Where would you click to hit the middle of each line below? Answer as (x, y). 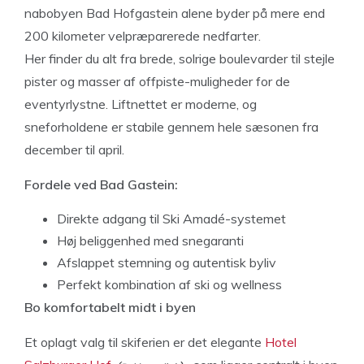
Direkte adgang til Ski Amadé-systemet (171, 218)
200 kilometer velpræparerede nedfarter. (143, 35)
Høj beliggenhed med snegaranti (150, 240)
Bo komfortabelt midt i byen (110, 307)
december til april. (74, 149)
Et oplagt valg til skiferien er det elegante (145, 342)
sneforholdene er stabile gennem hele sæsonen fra (171, 126)
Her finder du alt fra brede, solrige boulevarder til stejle (180, 58)
